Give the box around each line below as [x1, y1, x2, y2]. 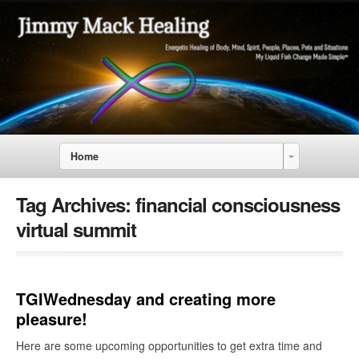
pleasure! [16, 307, 87, 331]
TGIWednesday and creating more [16, 287, 276, 311]
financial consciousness [135, 191, 340, 219]
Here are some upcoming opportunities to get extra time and [16, 337, 322, 354]
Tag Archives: [16, 191, 135, 219]
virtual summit [16, 216, 136, 244]
